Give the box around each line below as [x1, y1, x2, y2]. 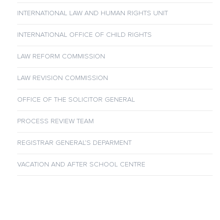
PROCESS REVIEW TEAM [17, 117, 94, 125]
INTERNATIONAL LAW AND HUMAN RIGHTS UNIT [17, 9, 168, 17]
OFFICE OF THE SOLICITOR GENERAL [17, 96, 135, 103]
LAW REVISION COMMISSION [17, 74, 108, 82]
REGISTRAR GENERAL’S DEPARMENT [17, 139, 132, 146]
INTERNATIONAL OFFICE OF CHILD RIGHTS [17, 31, 152, 38]
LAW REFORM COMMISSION [17, 53, 105, 60]
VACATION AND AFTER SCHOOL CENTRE [17, 161, 145, 168]
